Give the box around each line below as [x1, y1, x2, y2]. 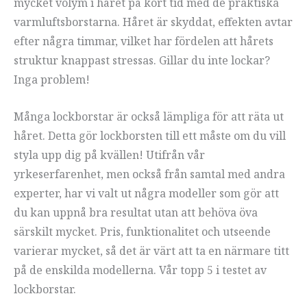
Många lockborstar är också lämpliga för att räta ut [14, 108, 284, 124]
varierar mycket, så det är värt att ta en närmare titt [14, 243, 289, 258]
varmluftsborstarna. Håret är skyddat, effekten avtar [14, 14, 293, 30]
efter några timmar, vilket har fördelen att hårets [14, 34, 273, 49]
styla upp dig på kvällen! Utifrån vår [14, 147, 205, 162]
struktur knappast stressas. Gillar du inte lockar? [14, 53, 270, 69]
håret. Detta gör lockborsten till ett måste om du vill [14, 127, 286, 143]
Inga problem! [14, 72, 90, 88]
